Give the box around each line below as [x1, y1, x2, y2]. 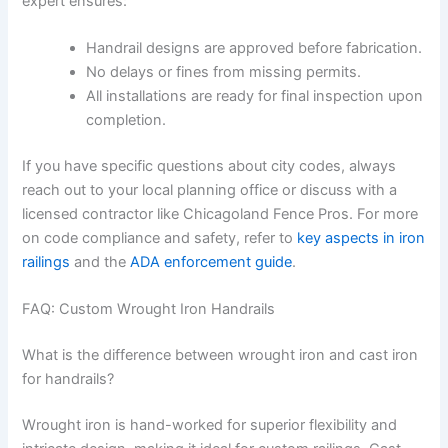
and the [70, 252, 131, 271]
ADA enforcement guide [130, 252, 293, 271]
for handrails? [22, 370, 115, 389]
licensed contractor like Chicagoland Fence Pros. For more [22, 204, 419, 223]
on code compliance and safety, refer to [22, 228, 298, 247]
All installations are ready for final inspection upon [86, 87, 424, 106]
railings [22, 252, 71, 271]
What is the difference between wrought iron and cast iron [22, 346, 419, 365]
